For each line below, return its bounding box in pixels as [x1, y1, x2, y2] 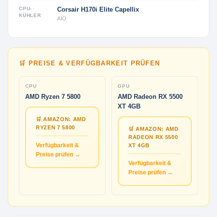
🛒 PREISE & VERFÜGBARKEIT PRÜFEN [19, 60, 160, 67]
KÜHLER [19, 13, 41, 18]
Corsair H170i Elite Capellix [57, 6, 139, 13]
